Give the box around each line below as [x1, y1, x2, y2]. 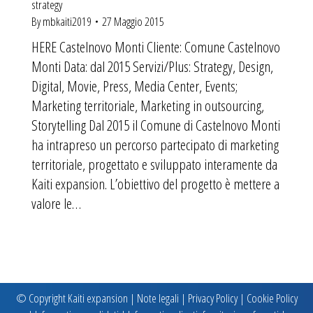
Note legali [136, 290, 179, 307]
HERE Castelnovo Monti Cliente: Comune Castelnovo [31, 36, 280, 57]
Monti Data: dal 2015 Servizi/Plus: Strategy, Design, [31, 56, 273, 76]
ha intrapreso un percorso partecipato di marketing [31, 134, 279, 154]
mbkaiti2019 [43, 13, 92, 29]
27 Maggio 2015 [102, 13, 164, 29]
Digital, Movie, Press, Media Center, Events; [31, 75, 241, 96]
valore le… [31, 193, 81, 213]
